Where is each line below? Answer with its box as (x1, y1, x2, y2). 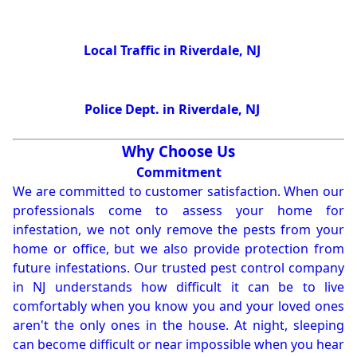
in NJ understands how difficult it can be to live (13, 278, 344, 296)
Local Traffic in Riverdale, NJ (83, 41, 261, 60)
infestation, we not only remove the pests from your (13, 221, 344, 239)
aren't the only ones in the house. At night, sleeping (13, 316, 344, 335)
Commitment (135, 163, 222, 182)
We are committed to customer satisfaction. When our (13, 182, 344, 201)
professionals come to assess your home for (13, 202, 344, 220)
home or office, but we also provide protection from (13, 240, 344, 258)
